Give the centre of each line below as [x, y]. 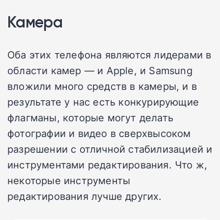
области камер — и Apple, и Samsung [100, 70]
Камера [35, 22]
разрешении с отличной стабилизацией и [110, 149]
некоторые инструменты [69, 180]
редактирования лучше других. [85, 196]
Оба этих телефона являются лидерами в [110, 54]
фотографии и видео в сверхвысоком [99, 133]
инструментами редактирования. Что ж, [108, 164]
